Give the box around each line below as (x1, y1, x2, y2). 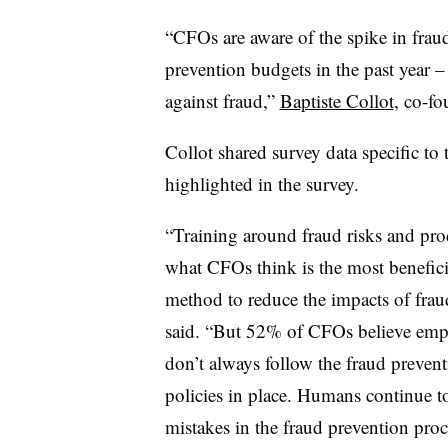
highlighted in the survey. (164, 170, 359, 196)
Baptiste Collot (279, 87, 394, 113)
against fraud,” (164, 87, 280, 113)
